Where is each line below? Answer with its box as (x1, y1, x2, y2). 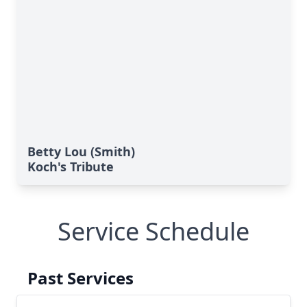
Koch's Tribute (27, 158, 114, 175)
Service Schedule (58, 214, 249, 248)
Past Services (27, 267, 134, 289)
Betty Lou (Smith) (27, 143, 135, 160)
